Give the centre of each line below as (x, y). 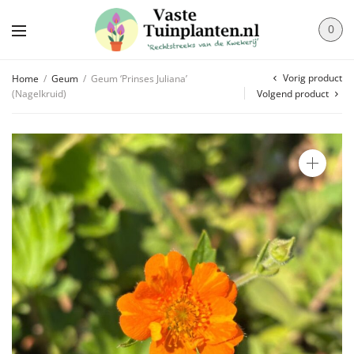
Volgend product (293, 93)
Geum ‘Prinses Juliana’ (138, 78)
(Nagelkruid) (39, 93)
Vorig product (313, 77)
